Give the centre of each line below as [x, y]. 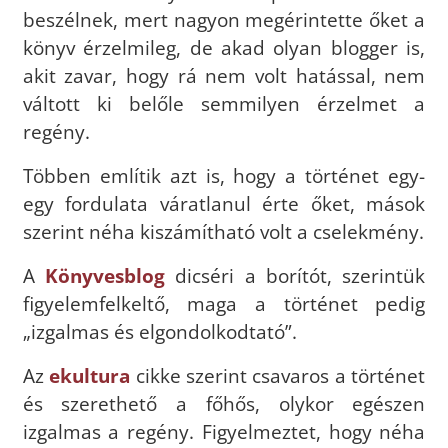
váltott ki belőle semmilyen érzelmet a [224, 103]
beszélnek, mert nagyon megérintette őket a [224, 19]
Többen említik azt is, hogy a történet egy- [224, 175]
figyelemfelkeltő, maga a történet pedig [224, 303]
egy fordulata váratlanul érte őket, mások [224, 203]
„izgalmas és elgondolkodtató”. [159, 331]
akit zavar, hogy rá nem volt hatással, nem [224, 75]
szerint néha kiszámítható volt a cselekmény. [223, 231]
